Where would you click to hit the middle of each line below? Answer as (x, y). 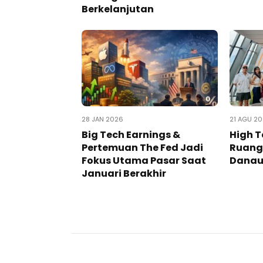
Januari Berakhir (124, 173)
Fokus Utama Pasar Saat (144, 161)
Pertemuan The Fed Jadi (142, 148)
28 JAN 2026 (102, 119)
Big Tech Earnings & (131, 135)
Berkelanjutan (118, 9)
